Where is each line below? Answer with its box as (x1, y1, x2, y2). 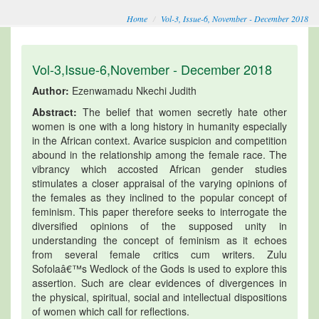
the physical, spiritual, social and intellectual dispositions (32, 289, 287, 304)
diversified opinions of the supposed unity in (32, 218, 287, 233)
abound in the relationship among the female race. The (32, 147, 287, 162)
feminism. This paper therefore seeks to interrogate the (32, 204, 287, 219)
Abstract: (32, 104, 77, 119)
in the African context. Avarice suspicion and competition (32, 132, 287, 147)
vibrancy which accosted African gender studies (32, 161, 287, 176)
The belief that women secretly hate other (77, 104, 287, 119)
